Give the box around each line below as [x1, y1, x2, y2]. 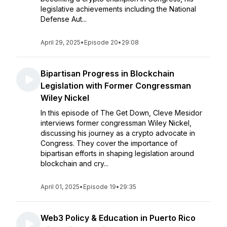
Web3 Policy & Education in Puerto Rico [41, 213, 196, 223]
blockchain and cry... [41, 159, 108, 168]
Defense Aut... [41, 15, 87, 23]
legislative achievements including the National [41, 5, 196, 13]
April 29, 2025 [41, 39, 81, 46]
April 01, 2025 [41, 183, 80, 191]
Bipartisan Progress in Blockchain [41, 68, 174, 79]
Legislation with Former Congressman [41, 81, 191, 91]
